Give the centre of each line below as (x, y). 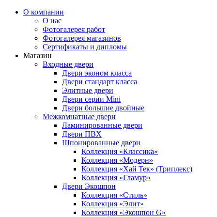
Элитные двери (88, 90)
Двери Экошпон (89, 186)
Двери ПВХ (82, 134)
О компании (44, 12)
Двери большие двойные (103, 108)
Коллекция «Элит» (113, 204)
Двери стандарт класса (100, 82)
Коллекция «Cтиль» (114, 195)
